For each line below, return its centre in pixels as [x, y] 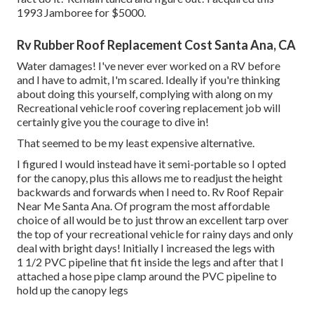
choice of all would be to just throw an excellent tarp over [153, 220]
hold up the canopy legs [73, 290]
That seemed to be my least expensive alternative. [136, 143]
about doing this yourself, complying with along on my [145, 94]
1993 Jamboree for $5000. [81, 13]
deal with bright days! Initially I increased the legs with [146, 248]
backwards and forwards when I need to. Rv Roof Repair [150, 192]
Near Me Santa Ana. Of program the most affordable [143, 206]
